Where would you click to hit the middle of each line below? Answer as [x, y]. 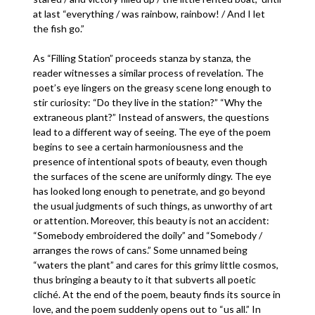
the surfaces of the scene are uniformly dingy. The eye [153, 176]
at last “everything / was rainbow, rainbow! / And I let [149, 14]
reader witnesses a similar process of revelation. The [149, 73]
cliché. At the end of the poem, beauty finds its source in [157, 294]
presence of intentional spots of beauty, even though [150, 161]
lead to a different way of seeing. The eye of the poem [152, 132]
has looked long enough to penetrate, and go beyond [149, 191]
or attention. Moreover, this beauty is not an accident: [152, 220]
